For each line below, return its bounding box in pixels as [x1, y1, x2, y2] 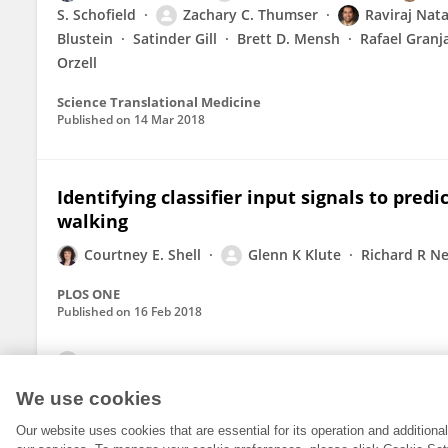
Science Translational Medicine [57, 93, 261, 111]
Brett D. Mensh [237, 29, 340, 48]
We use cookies [16, 388, 162, 409]
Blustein [57, 29, 113, 48]
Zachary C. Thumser [183, 5, 318, 24]
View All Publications [87, 353, 231, 372]
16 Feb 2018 [134, 303, 202, 320]
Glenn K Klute [248, 245, 341, 264]
